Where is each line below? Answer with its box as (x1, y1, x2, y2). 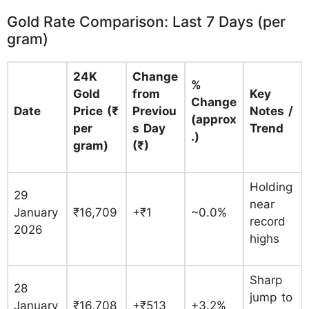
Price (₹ (73, 103, 119, 118)
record (250, 214, 286, 228)
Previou (132, 103, 177, 118)
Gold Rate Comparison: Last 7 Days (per (7, 12, 286, 30)
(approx (191, 112, 237, 126)
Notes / (250, 103, 293, 118)
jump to (250, 290, 292, 304)
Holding (250, 179, 292, 194)
